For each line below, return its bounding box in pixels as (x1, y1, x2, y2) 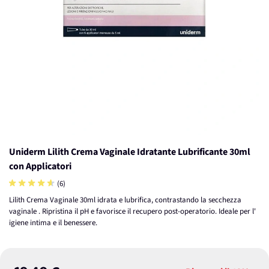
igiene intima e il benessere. (9, 217, 97, 228)
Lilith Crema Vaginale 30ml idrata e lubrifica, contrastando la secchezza (9, 195, 241, 205)
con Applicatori (9, 160, 71, 173)
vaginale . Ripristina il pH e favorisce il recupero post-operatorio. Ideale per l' (9, 206, 256, 217)
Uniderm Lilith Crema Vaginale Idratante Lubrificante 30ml (9, 145, 250, 159)
